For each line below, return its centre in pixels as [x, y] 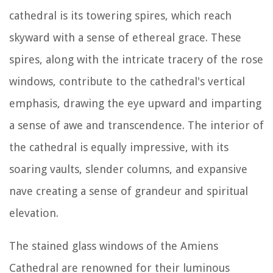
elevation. [34, 213]
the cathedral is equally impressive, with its [119, 147]
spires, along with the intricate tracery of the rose [136, 59]
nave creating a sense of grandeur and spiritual [129, 191]
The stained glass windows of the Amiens [114, 246]
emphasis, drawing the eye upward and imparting [135, 103]
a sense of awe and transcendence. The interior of [136, 125]
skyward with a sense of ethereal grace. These [125, 37]
